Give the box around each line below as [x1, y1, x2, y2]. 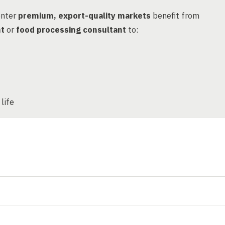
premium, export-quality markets [18, 10, 151, 21]
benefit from [151, 10, 199, 21]
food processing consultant [16, 24, 126, 35]
